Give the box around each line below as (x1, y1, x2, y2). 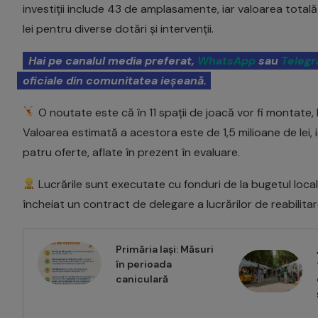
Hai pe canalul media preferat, (28, 53, 197, 68)
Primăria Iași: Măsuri (116, 242, 214, 256)
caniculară (116, 272, 168, 285)
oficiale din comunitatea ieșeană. (23, 72, 207, 88)
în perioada (116, 257, 172, 270)
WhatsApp (197, 53, 256, 68)
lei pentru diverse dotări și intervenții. (23, 21, 214, 36)
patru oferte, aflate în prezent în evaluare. (23, 144, 240, 160)
